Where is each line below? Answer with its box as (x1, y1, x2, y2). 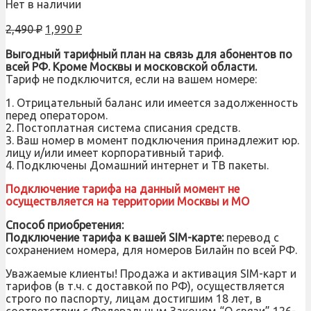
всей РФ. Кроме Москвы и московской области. (6, 60, 257, 73)
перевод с (224, 230, 279, 244)
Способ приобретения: (6, 218, 124, 231)
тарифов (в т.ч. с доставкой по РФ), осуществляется (6, 279, 285, 292)
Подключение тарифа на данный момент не (6, 182, 239, 195)
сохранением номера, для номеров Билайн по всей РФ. (6, 243, 297, 256)
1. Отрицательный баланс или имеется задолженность (6, 96, 298, 109)
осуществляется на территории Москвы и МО (6, 194, 249, 208)
